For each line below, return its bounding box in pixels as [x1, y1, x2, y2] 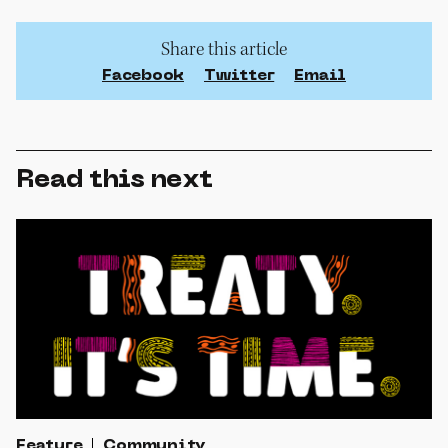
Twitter [204, 67, 275, 84]
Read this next [16, 167, 212, 193]
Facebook [102, 67, 184, 84]
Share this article [161, 36, 287, 61]
